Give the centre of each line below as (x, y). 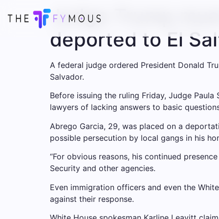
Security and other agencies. (103, 168)
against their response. (92, 199)
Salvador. (67, 77)
